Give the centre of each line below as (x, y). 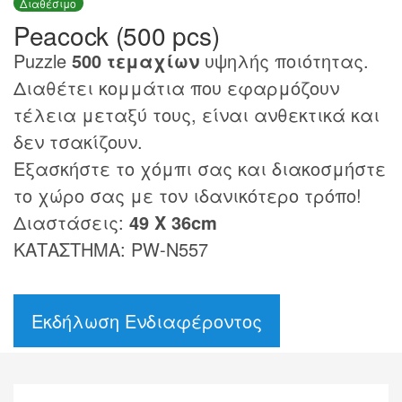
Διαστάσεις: (71, 222)
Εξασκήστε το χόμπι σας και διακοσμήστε (200, 168)
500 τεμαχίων (135, 60)
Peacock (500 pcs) (117, 35)
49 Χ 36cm (173, 222)
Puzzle (43, 60)
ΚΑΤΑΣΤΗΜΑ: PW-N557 (111, 249)
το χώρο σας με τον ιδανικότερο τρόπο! (188, 195)
